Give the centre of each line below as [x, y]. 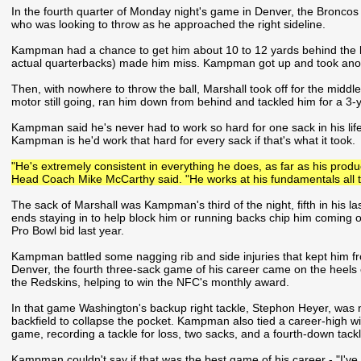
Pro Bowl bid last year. [67, 231]
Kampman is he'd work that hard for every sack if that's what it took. [183, 141]
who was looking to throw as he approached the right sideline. [168, 25]
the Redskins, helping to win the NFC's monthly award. [150, 282]
